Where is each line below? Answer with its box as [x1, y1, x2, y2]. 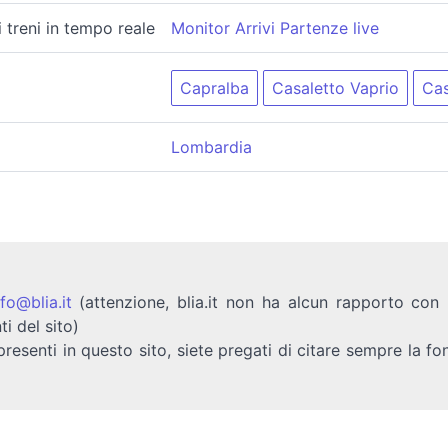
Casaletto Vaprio [272, 78, 399, 99]
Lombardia [171, 136, 252, 157]
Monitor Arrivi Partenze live [171, 17, 379, 38]
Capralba [180, 78, 249, 99]
